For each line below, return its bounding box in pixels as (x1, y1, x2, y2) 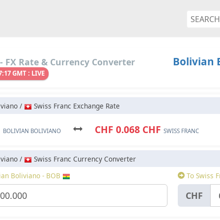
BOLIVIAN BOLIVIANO (3, 127, 61, 135)
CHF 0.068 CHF (82, 123, 164, 137)
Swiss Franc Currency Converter (32, 154, 136, 164)
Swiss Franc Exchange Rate (32, 101, 120, 111)
